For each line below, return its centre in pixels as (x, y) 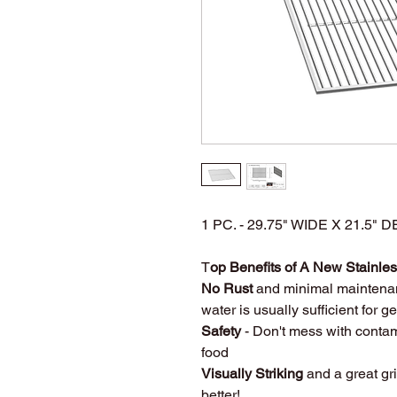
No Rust (227, 288)
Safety (223, 331)
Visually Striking (252, 373)
